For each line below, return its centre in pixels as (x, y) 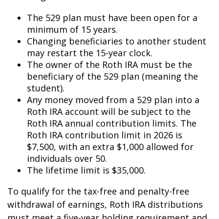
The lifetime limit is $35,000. (86, 170)
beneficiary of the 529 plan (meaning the (112, 76)
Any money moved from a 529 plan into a (113, 100)
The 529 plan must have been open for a (112, 18)
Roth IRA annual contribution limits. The (112, 123)
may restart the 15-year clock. (90, 53)
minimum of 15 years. (72, 29)
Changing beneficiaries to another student (117, 41)
